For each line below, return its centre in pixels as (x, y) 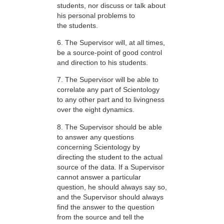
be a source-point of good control (109, 53)
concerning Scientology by (98, 147)
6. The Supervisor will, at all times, (111, 43)
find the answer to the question (106, 207)
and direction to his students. (102, 63)
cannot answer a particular (99, 177)
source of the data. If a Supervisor (111, 167)
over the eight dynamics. (96, 110)
